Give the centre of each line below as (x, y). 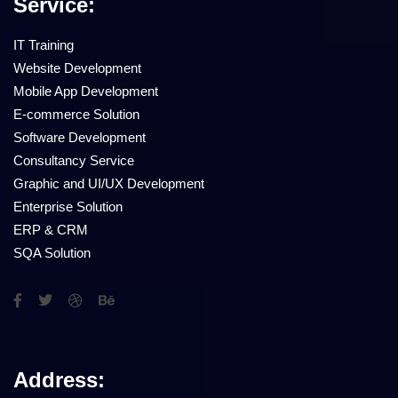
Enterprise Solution (68, 207)
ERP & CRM (51, 230)
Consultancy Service (74, 160)
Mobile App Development (86, 91)
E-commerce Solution (76, 114)
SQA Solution (52, 253)
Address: (59, 380)
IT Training (44, 45)
